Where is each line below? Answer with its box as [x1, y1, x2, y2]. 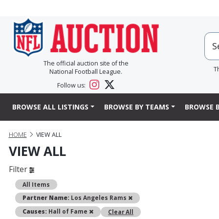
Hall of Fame [47, 207, 89, 216]
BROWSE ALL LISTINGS [12, 102, 88, 112]
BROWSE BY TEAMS [104, 102, 169, 112]
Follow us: [57, 81, 88, 90]
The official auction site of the [43, 59, 129, 68]
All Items [22, 180, 50, 189]
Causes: [22, 207, 47, 216]
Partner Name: [22, 194, 70, 202]
